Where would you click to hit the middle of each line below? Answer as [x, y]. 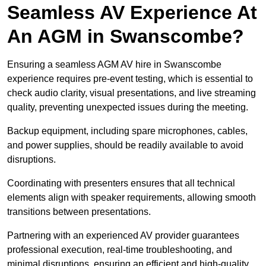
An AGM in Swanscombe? [126, 37]
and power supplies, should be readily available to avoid [125, 145]
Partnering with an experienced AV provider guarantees [123, 236]
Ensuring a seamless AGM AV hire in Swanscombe [114, 65]
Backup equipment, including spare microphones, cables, [127, 131]
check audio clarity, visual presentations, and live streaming [132, 93]
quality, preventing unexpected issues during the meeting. [128, 107]
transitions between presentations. [79, 212]
